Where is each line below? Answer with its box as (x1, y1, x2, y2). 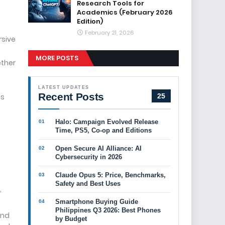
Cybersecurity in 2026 (55, 153, 122, 161)
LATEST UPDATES (38, 85, 89, 90)
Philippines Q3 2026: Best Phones (55, 206, 161, 214)
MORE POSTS (36, 53, 78, 63)
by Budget (55, 215, 87, 222)
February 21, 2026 (85, 29, 134, 37)
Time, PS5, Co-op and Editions (55, 127, 152, 134)
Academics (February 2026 (77, 8, 173, 17)
